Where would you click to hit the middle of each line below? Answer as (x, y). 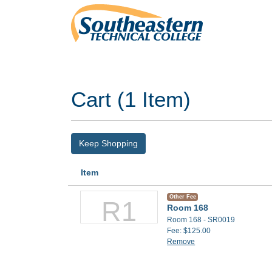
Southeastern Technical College (138, 70)
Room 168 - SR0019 (201, 220)
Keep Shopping (108, 143)
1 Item (154, 99)
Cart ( (98, 99)
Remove (181, 242)
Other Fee (182, 197)
